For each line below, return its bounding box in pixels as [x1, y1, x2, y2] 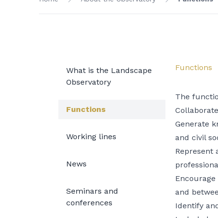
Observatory [66, 77, 111, 87]
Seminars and [66, 186, 118, 196]
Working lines [66, 132, 116, 141]
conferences [66, 198, 112, 207]
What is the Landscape [66, 66, 152, 75]
